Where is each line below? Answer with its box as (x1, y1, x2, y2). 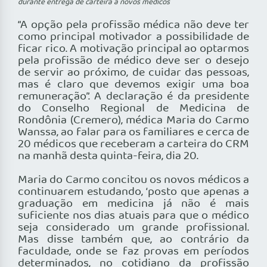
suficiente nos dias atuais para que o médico (18, 207, 249, 225)
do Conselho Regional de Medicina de (18, 100, 249, 118)
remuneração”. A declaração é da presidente (18, 88, 249, 106)
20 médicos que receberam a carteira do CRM (18, 135, 249, 154)
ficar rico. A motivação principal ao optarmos (18, 40, 249, 58)
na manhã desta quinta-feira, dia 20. (18, 147, 198, 166)
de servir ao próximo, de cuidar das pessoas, (18, 64, 249, 82)
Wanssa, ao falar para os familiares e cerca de (18, 123, 249, 142)
